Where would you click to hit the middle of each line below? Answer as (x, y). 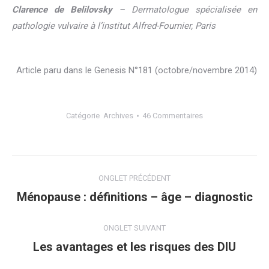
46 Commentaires (173, 116)
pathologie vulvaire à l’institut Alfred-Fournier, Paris (114, 26)
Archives (118, 116)
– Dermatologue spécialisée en (185, 10)
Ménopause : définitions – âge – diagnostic (134, 197)
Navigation (62, 169)
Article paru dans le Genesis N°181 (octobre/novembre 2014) (137, 71)
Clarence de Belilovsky (62, 10)
